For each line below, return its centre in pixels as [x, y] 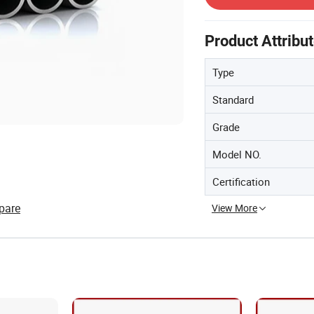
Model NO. [237, 154]
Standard [233, 100]
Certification [241, 182]
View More [234, 208]
